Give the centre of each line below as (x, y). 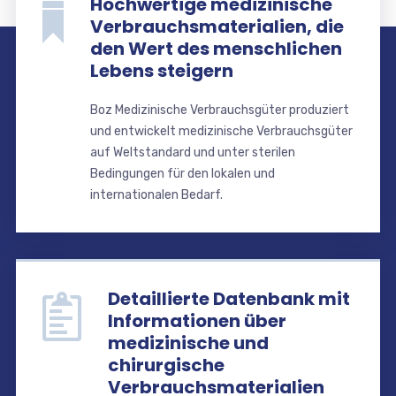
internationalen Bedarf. (156, 194)
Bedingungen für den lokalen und (182, 173)
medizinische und (188, 343)
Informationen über (197, 320)
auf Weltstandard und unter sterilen (192, 152)
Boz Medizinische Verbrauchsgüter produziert (219, 110)
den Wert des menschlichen (216, 48)
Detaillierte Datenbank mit (228, 298)
